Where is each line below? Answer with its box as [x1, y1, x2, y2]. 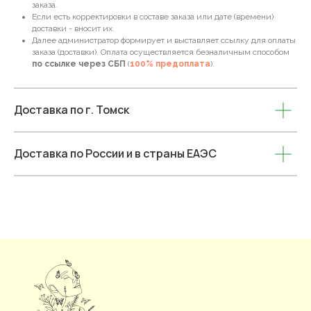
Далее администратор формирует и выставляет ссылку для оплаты [32, 35, 296, 45]
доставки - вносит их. [32, 24, 115, 33]
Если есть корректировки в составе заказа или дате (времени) [32, 12, 274, 22]
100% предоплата [130, 59, 210, 69]
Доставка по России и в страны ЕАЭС [14, 146, 217, 161]
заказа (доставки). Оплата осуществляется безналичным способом [32, 47, 289, 57]
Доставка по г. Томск [14, 102, 129, 117]
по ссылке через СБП [32, 59, 126, 69]
